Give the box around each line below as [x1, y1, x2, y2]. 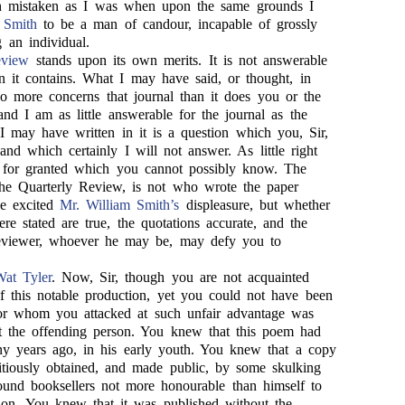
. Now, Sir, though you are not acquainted [51, 269, 310, 285]
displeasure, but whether [179, 197, 331, 212]
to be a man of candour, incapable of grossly [36, 16, 318, 32]
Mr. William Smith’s [60, 197, 180, 212]
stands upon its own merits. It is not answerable [29, 52, 328, 68]
